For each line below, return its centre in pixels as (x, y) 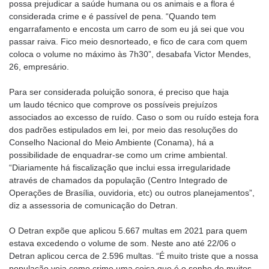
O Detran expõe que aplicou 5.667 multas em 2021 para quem (128, 231)
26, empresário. (39, 67)
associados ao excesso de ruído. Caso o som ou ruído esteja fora (134, 117)
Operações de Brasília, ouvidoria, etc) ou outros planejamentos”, (132, 193)
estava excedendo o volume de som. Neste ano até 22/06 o (122, 243)
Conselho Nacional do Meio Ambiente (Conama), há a (111, 143)
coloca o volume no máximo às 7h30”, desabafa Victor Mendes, (130, 54)
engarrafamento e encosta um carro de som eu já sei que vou (127, 29)
